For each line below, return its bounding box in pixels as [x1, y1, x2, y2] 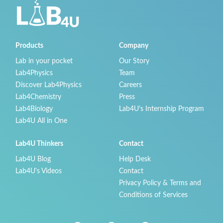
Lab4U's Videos [15, 167, 62, 175]
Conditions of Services [119, 191, 188, 199]
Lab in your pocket [15, 57, 73, 65]
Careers [119, 81, 142, 89]
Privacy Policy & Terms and [119, 179, 201, 187]
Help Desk [119, 155, 151, 163]
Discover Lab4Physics [15, 81, 82, 89]
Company [119, 42, 148, 50]
